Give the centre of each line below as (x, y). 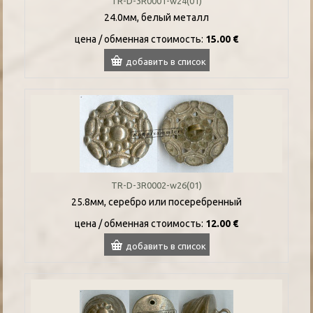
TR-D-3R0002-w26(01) (156, 185)
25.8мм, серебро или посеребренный (156, 202)
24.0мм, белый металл (156, 17)
